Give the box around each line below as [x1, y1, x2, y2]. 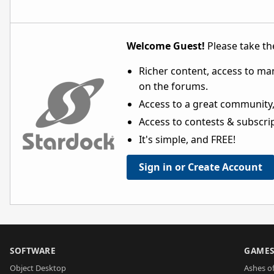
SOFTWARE [10, 244, 56, 256]
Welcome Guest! [127, 39, 205, 53]
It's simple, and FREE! [139, 132, 235, 146]
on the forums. [139, 79, 208, 93]
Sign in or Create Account [139, 160, 262, 174]
